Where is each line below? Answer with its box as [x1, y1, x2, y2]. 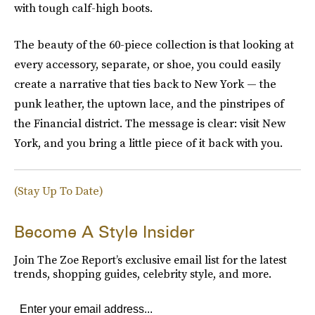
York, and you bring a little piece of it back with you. [14, 134, 283, 150]
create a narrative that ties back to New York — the [14, 75, 276, 91]
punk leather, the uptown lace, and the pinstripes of [14, 95, 284, 111]
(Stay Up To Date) [14, 182, 103, 198]
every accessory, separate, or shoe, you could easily [14, 56, 281, 72]
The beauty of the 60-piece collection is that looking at [14, 36, 294, 52]
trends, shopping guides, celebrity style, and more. [14, 265, 271, 281]
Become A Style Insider [14, 221, 195, 242]
